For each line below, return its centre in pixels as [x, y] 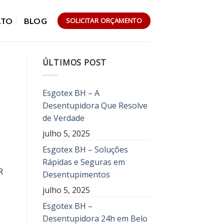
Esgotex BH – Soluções [85, 149]
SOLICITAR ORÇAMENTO [104, 20]
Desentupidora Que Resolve [95, 105]
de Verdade [63, 118]
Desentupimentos [76, 174]
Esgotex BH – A [71, 93]
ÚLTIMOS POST [74, 62]
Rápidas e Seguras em [83, 162]
